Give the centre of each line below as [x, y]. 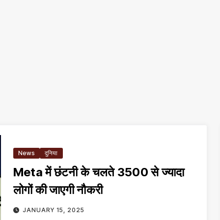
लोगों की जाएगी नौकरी [58, 190]
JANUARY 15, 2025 [54, 210]
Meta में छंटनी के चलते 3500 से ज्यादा [99, 172]
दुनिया [51, 153]
